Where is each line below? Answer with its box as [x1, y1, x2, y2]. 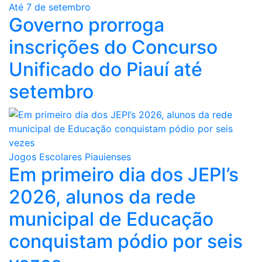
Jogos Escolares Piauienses [9, 150, 131, 163]
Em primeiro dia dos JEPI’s [9, 163, 239, 186]
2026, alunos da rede [9, 185, 196, 208]
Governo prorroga [9, 13, 164, 36]
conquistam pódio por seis [9, 229, 243, 253]
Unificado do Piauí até [9, 57, 202, 81]
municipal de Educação [9, 207, 213, 230]
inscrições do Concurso [9, 35, 218, 58]
